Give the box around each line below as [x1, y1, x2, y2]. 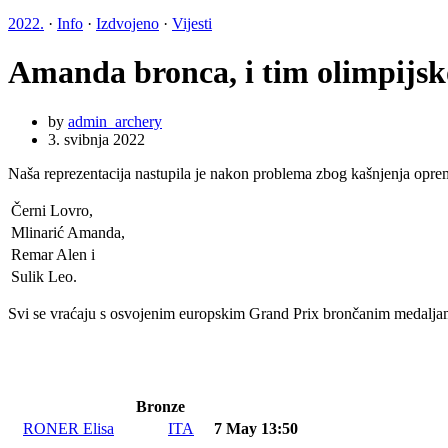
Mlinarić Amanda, [11, 223, 125, 241]
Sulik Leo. [11, 267, 77, 285]
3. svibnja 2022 [48, 130, 145, 148]
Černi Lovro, [11, 201, 93, 219]
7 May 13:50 [210, 419, 298, 437]
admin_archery [68, 112, 162, 130]
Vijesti [172, 15, 212, 32]
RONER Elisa [23, 419, 114, 437]
